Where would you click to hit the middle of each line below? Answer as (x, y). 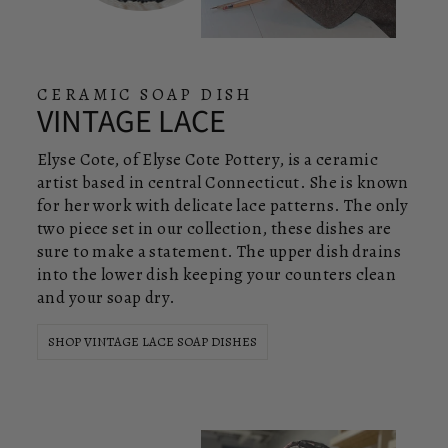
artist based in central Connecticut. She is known (223, 182)
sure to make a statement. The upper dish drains (219, 251)
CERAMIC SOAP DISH (145, 94)
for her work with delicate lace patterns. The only (223, 205)
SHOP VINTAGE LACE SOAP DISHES (152, 341)
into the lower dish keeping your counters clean (216, 274)
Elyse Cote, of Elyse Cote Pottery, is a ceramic (207, 159)
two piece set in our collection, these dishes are (214, 228)
